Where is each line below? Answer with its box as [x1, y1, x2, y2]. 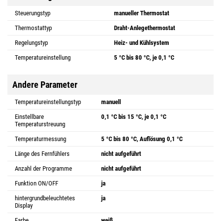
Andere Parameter [12, 79, 77, 90]
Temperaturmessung [15, 135, 66, 143]
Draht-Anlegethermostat [114, 24, 175, 32]
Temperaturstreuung [15, 120, 65, 128]
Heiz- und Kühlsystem [114, 38, 169, 46]
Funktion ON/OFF [15, 179, 58, 187]
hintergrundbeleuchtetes [15, 194, 75, 202]
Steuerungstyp [15, 9, 50, 17]
